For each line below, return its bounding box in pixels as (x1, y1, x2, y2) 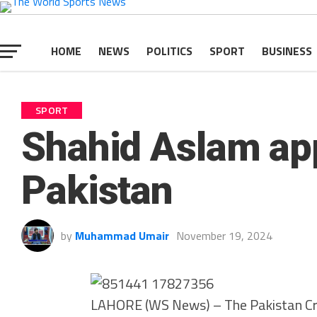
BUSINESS (262, 42, 312, 59)
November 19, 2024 (176, 227, 272, 244)
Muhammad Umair (75, 227, 169, 244)
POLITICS (146, 42, 192, 59)
